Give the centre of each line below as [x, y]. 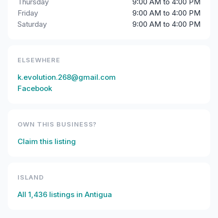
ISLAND [31, 177]
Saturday [32, 24]
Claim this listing [47, 141]
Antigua [98, 194]
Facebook [35, 88]
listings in [66, 194]
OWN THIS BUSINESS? [57, 124]
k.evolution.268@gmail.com [67, 77]
